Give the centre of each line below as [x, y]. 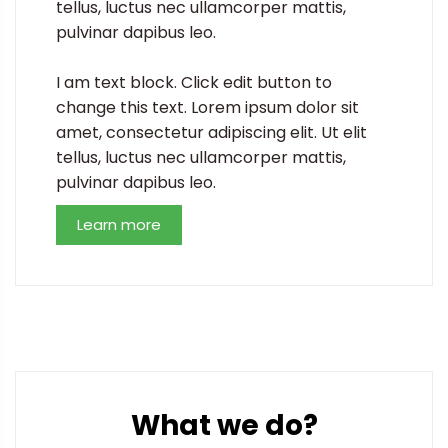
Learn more [119, 224]
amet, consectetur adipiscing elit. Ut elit [211, 132]
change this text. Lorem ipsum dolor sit [207, 107]
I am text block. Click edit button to [194, 82]
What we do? [224, 426]
